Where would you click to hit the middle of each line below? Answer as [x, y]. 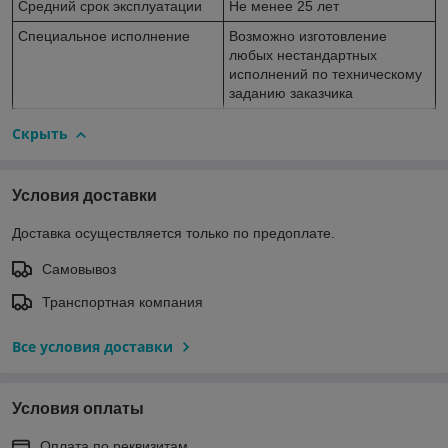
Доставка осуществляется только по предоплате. [173, 232]
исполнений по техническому [325, 74]
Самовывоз [79, 268]
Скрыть [40, 134]
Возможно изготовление [308, 36]
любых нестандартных [303, 55]
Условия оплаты [78, 408]
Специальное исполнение [104, 36]
